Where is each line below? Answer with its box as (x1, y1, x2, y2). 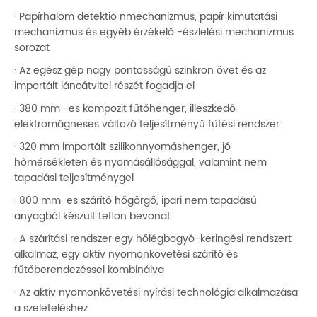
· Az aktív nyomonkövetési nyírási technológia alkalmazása (14, 284, 298, 301)
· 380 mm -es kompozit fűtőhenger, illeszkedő (14, 100, 236, 117)
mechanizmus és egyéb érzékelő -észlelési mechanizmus (14, 24, 294, 41)
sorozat (14, 40, 50, 57)
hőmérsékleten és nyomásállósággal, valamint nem (14, 154, 267, 171)
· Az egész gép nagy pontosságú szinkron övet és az (14, 62, 266, 79)
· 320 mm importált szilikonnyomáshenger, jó (14, 139, 231, 156)
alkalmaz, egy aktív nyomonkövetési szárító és (14, 246, 238, 263)
